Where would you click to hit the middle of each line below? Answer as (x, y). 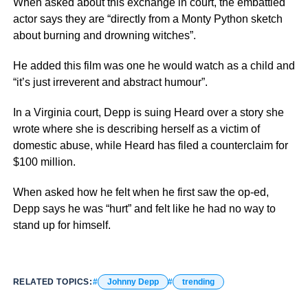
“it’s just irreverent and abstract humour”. (110, 82)
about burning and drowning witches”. (104, 35)
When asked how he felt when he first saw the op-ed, (141, 192)
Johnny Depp (133, 282)
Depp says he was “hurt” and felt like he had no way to (144, 208)
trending (198, 282)
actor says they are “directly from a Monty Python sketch (147, 19)
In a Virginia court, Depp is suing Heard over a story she (148, 112)
